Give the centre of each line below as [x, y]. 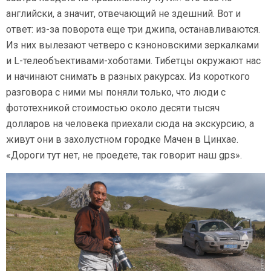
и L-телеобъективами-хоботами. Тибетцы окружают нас [133, 60]
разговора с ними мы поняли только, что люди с [116, 92]
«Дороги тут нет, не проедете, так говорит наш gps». [124, 155]
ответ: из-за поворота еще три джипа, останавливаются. [133, 29]
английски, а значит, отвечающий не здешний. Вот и [123, 13]
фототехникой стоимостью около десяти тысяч [113, 108]
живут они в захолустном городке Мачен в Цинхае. [122, 139]
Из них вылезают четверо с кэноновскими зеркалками [132, 45]
